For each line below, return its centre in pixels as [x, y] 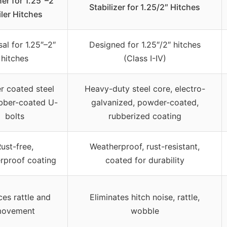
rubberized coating [145, 116]
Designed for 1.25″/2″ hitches [145, 45]
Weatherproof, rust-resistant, [145, 147]
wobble [145, 211]
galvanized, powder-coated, [145, 103]
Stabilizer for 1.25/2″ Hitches [145, 7]
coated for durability [145, 160]
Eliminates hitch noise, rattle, [145, 197]
